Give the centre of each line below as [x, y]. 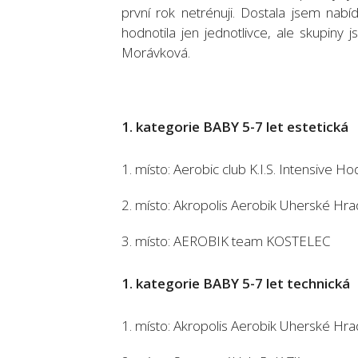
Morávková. [156, 52]
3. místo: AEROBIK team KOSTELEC [226, 241]
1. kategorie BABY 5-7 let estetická [235, 127]
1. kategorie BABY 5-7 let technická [236, 283]
